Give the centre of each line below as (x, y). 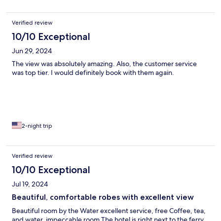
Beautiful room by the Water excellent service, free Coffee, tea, (109, 211)
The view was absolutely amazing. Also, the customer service (104, 64)
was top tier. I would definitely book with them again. (93, 73)
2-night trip (37, 126)
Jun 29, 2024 (32, 51)
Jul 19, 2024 (30, 184)
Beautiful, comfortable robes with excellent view (103, 197)
